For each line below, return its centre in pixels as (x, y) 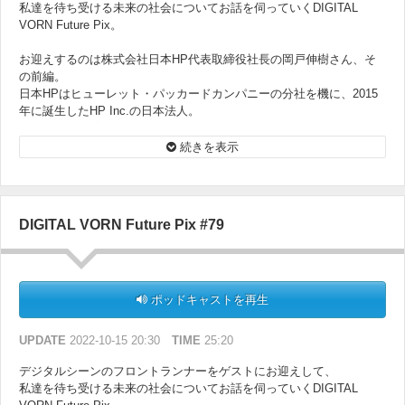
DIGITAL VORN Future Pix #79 (122, 225)
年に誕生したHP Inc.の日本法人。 (109, 111)
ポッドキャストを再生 (208, 300)
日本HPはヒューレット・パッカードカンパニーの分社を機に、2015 (198, 94)
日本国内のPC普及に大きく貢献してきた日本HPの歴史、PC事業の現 (202, 128)
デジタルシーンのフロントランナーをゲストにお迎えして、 (178, 372)
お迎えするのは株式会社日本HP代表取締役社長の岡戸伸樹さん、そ (198, 60)
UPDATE (42, 341)
